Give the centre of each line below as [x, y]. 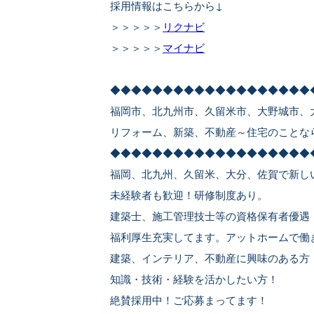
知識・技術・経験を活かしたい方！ [194, 279]
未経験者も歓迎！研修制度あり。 [189, 194]
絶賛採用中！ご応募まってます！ [189, 300]
